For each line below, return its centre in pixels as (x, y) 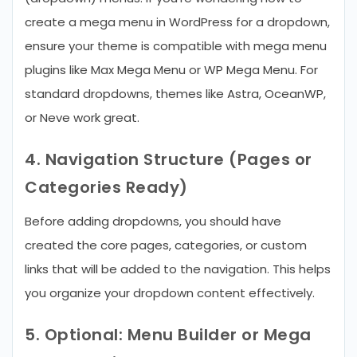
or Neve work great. (82, 118)
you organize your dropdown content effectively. (170, 293)
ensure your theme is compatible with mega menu (176, 46)
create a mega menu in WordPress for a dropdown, (177, 22)
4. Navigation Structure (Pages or (169, 159)
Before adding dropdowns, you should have (153, 221)
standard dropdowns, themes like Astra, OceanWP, (175, 94)
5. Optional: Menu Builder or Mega (168, 335)
